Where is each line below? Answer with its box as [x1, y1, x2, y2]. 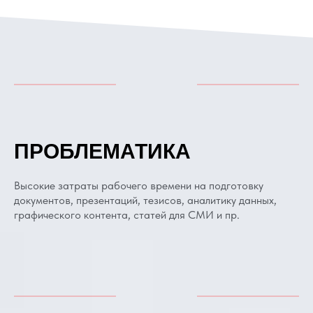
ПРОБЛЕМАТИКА [14, 140, 191, 163]
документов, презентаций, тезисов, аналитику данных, [14, 194, 277, 207]
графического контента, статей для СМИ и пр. [14, 208, 240, 221]
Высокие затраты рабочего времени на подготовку [14, 179, 263, 192]
